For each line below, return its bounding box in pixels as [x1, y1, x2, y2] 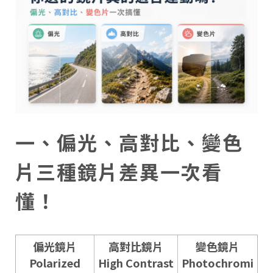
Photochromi [182, 255, 253, 271]
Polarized [29, 255, 80, 271]
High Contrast [98, 255, 174, 271]
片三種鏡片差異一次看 [15, 157, 222, 185]
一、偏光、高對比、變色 [15, 127, 243, 156]
